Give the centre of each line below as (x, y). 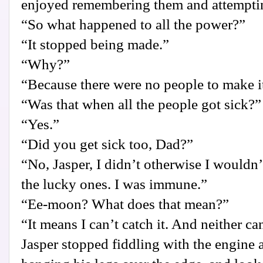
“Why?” (45, 65)
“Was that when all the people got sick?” (141, 104)
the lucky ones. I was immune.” (114, 184)
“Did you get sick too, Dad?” (107, 144)
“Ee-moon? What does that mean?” (125, 204)
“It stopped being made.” (95, 45)
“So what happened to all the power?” (133, 25)
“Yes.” (40, 124)
